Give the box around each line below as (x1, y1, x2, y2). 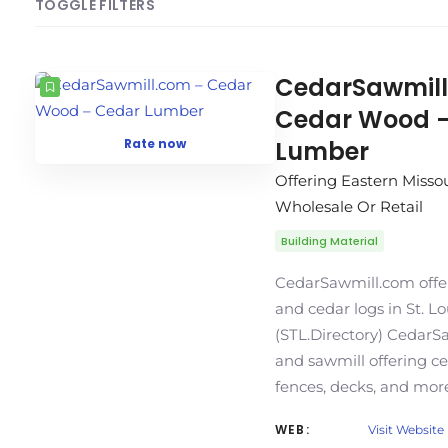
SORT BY (134, 65, 196, 82)
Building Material (281, 233, 378, 249)
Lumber (275, 135, 369, 168)
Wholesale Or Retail (275, 197, 423, 216)
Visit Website (368, 422, 444, 437)
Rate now (124, 135, 186, 152)
